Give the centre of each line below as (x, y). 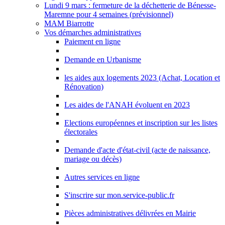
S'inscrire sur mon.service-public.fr (119, 195)
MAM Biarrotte (69, 23)
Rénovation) (84, 87)
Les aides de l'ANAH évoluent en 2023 (127, 105)
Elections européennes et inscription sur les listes (141, 123)
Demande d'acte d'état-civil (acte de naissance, (137, 150)
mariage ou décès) (93, 159)
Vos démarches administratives (93, 32)
